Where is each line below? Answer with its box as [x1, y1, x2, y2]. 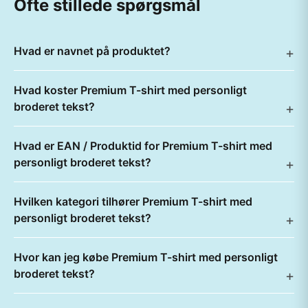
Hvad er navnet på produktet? [14, 44, 170, 58]
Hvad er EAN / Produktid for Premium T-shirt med [14, 139, 272, 153]
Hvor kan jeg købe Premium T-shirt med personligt [14, 250, 278, 264]
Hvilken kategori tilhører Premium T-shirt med [14, 195, 252, 208]
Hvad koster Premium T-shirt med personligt [14, 83, 247, 97]
